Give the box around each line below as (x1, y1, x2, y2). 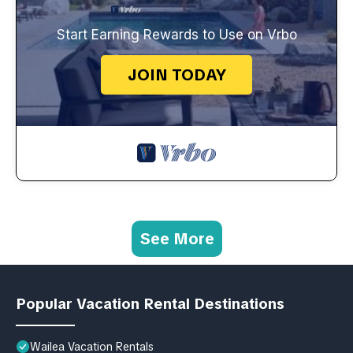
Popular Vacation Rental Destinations (16, 293, 284, 314)
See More (139, 228, 214, 249)
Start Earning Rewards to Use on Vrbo (56, 26, 297, 43)
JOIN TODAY (127, 64, 226, 85)
